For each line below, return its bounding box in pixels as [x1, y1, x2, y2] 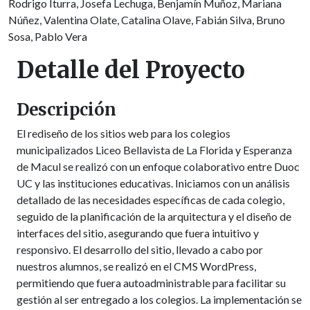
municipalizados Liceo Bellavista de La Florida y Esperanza [17, 143, 292, 156]
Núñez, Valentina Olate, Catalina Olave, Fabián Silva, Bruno [8, 12, 285, 26]
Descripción [17, 98, 116, 120]
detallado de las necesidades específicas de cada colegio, [17, 192, 284, 206]
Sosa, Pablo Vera [8, 29, 87, 43]
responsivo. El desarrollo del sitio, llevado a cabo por [17, 242, 263, 256]
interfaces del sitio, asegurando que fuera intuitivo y [17, 226, 259, 239]
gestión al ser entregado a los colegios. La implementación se [17, 292, 302, 306]
